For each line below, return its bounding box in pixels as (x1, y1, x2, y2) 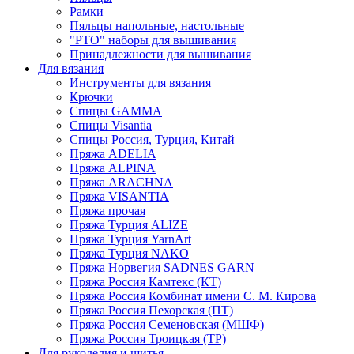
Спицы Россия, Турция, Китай (70, 132, 235, 146)
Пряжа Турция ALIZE (70, 217, 188, 232)
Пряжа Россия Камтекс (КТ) (70, 274, 221, 288)
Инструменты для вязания (70, 75, 211, 89)
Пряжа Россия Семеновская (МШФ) (70, 317, 264, 331)
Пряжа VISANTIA (70, 189, 169, 203)
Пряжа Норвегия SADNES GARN (70, 260, 254, 274)
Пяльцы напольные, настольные (70, 18, 244, 32)
